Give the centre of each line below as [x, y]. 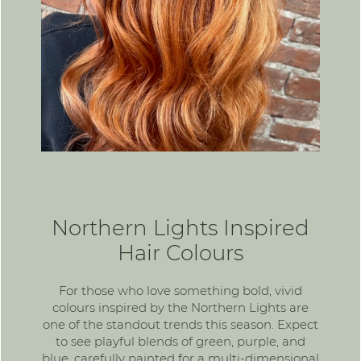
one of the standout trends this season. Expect [180, 324]
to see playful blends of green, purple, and [180, 341]
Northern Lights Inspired [180, 228]
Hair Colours [180, 253]
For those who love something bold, [167, 290]
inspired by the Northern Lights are [202, 307]
